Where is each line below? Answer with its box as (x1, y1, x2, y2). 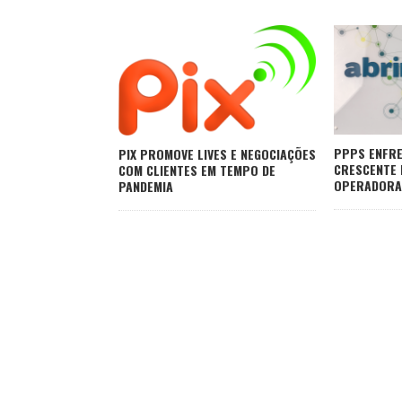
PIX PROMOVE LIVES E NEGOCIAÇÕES (118, 144, 316, 163)
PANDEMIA (118, 176, 173, 196)
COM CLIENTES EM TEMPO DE (118, 160, 275, 179)
